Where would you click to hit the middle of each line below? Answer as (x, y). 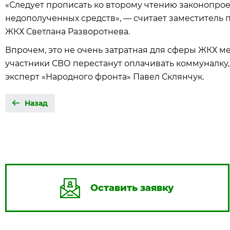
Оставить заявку (132, 188)
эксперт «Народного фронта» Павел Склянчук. (104, 77)
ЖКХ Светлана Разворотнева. (68, 32)
